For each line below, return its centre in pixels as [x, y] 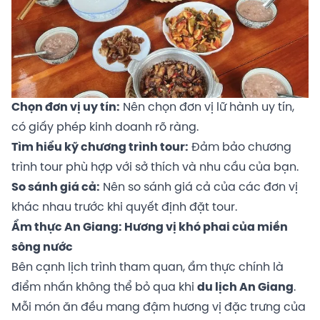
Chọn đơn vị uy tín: [66, 108]
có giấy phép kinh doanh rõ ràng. [105, 128]
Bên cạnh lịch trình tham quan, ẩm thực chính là [147, 268]
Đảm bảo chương [240, 148]
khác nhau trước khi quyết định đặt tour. [124, 208]
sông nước [42, 248]
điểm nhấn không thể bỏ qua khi [104, 288]
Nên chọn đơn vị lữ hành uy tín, [207, 108]
